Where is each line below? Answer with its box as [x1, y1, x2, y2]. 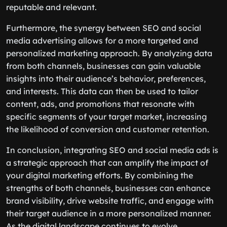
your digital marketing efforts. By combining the [6, 170, 193, 180]
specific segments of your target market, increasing [6, 111, 207, 122]
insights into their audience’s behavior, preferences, [6, 73, 206, 84]
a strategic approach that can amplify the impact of [6, 158, 208, 168]
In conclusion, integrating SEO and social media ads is [6, 145, 218, 155]
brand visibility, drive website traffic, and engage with [6, 196, 214, 206]
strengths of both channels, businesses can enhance [6, 183, 210, 193]
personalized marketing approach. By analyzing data [6, 48, 212, 58]
